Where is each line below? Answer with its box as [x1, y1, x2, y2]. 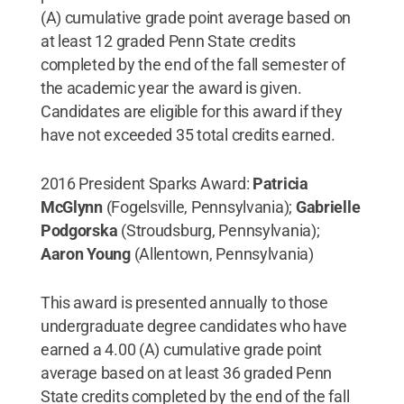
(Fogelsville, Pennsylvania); [102, 197, 293, 216]
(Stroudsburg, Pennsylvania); [117, 220, 320, 240]
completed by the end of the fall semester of [40, 54, 345, 74]
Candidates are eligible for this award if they [40, 101, 343, 121]
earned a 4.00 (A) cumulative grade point [40, 339, 322, 359]
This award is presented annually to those [40, 292, 328, 312]
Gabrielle [292, 197, 361, 216]
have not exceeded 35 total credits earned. [40, 124, 335, 144]
